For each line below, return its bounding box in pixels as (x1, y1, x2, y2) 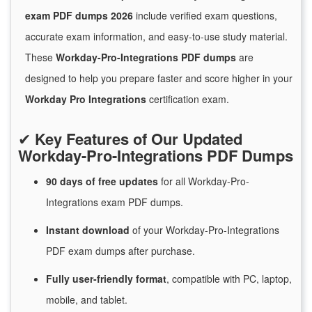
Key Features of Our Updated (35, 127, 242, 150)
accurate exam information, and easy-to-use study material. (25, 29, 288, 44)
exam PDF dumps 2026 (25, 8, 133, 23)
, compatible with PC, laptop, (166, 272, 292, 286)
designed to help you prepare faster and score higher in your (25, 71, 292, 86)
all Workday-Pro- (173, 174, 249, 189)
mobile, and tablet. (46, 292, 127, 307)
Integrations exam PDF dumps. (46, 195, 183, 210)
